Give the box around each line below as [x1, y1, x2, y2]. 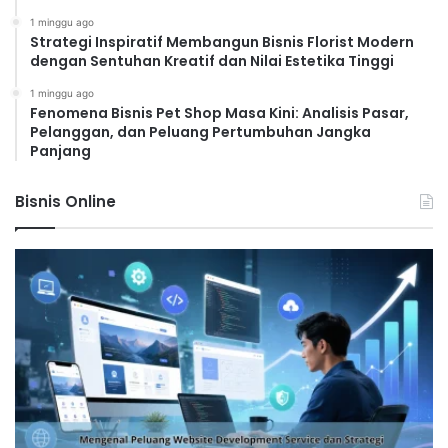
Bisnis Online [15, 190, 116, 212]
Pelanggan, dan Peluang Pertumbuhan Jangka [30, 121, 371, 142]
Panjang [30, 140, 91, 161]
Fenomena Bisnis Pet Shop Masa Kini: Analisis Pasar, [30, 102, 409, 123]
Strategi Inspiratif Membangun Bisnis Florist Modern [30, 31, 414, 52]
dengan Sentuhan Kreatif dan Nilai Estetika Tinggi [30, 50, 394, 71]
